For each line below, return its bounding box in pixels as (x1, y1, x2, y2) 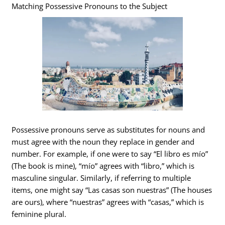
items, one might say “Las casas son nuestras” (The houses (12, 185, 212, 195)
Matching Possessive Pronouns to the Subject (12, 1, 168, 12)
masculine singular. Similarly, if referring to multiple (12, 173, 191, 183)
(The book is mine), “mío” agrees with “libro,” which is (12, 161, 195, 171)
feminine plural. (12, 209, 67, 219)
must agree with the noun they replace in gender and (12, 137, 195, 147)
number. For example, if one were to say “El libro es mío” (12, 149, 208, 159)
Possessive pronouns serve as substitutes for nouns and (12, 125, 205, 135)
